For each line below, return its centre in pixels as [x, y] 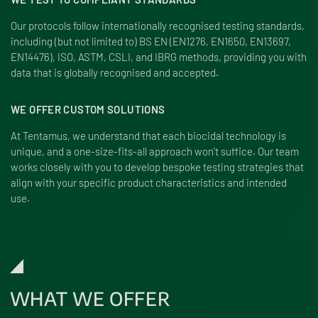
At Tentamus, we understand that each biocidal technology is [148, 136]
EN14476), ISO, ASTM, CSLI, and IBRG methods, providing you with [159, 57]
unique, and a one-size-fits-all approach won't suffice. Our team [155, 151]
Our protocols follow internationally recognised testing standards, [158, 26]
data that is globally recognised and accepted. [115, 72]
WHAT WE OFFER [90, 299]
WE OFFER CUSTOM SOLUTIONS [88, 109]
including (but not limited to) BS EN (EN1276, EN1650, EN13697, [151, 41]
